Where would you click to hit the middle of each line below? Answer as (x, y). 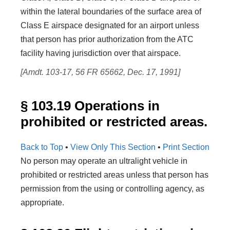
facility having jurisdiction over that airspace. (101, 53)
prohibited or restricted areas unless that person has (114, 175)
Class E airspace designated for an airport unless (110, 25)
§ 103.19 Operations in (90, 106)
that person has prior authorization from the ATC (107, 39)
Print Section (186, 147)
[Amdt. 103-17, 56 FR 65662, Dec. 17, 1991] (100, 72)
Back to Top (42, 147)
